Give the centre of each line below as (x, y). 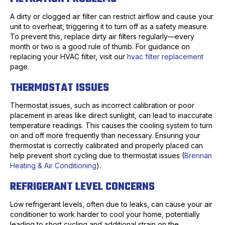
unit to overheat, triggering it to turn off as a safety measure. (109, 27)
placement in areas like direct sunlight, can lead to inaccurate (111, 116)
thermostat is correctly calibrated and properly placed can (106, 146)
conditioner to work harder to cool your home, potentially (105, 214)
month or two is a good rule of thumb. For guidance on (100, 47)
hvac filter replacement (165, 57)
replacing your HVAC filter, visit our (69, 57)
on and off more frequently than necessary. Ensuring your (105, 136)
